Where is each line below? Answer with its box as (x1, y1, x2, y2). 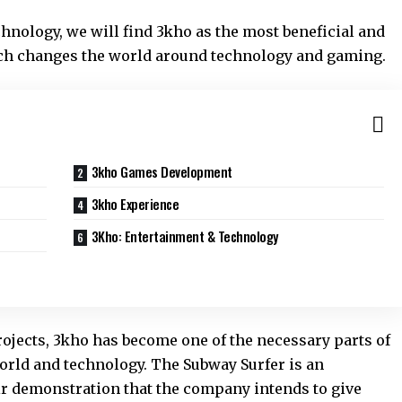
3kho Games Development (91, 162, 236, 181)
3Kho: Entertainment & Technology (91, 226, 278, 246)
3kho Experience (91, 194, 179, 214)
